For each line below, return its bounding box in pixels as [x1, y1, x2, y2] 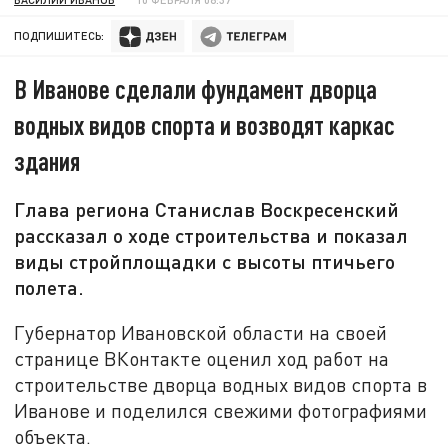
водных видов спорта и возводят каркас [14, 109, 396, 141]
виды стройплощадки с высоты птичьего [14, 249, 396, 274]
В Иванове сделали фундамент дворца [14, 73, 378, 105]
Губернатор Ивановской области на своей [14, 320, 388, 344]
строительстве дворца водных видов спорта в [14, 372, 428, 396]
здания [14, 145, 81, 177]
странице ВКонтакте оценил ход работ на [14, 346, 390, 370]
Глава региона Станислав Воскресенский [14, 197, 400, 222]
